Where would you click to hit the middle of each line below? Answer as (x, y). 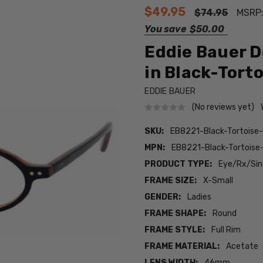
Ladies (200, 197)
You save (166, 29)
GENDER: (163, 197)
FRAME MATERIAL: (182, 247)
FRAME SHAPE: (176, 214)
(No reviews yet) (223, 107)
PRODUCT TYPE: (178, 164)
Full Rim (226, 230)
